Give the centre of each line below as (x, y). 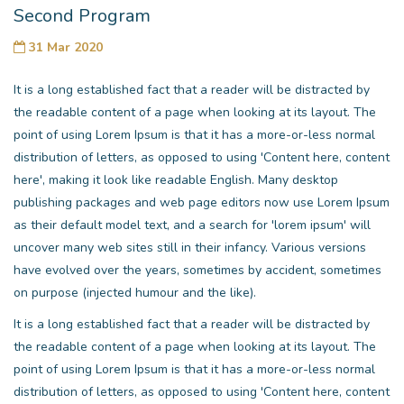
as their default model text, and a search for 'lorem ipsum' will (192, 225)
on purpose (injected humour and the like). (135, 292)
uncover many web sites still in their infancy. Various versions (190, 247)
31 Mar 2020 (66, 47)
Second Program (82, 15)
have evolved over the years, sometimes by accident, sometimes (197, 270)
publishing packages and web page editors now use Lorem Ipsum (202, 202)
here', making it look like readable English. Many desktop (176, 179)
